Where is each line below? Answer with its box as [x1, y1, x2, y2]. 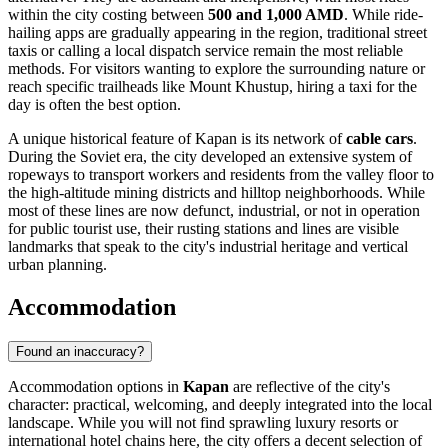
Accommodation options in [8, 378, 183, 396]
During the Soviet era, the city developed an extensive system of [8, 148, 412, 166]
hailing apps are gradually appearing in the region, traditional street [8, 24, 427, 42]
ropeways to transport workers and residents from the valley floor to [8, 166, 434, 184]
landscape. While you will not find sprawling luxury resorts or [8, 414, 398, 432]
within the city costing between [8, 6, 208, 24]
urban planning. [8, 256, 107, 274]
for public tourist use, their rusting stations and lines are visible [8, 220, 399, 238]
